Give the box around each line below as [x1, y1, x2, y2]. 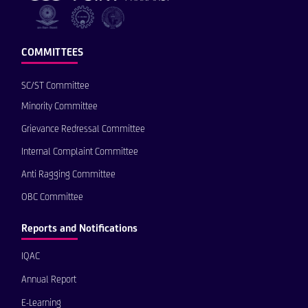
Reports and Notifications [21, 222, 137, 234]
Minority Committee [21, 100, 98, 112]
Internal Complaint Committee [21, 146, 138, 157]
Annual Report [21, 274, 76, 285]
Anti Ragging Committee [21, 168, 115, 180]
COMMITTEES [21, 46, 83, 58]
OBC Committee [21, 191, 83, 203]
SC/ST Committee [21, 80, 89, 91]
